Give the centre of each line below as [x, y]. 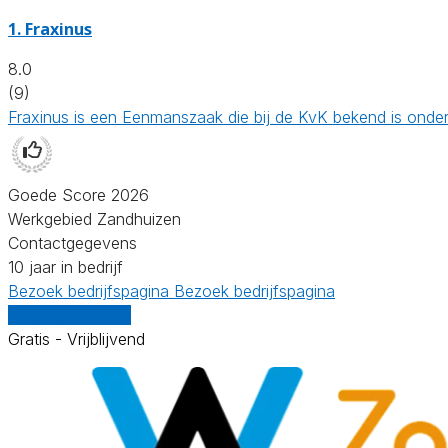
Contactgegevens [72, 242]
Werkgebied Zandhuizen [94, 218]
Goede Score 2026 [78, 194]
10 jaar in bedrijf [65, 266]
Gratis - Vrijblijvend [76, 338]
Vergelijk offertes [69, 314]
